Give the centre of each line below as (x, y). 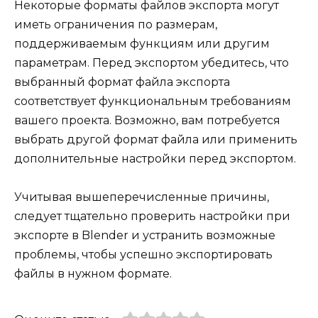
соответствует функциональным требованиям (153, 102)
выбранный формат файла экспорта (122, 82)
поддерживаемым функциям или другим (142, 44)
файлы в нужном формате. (93, 274)
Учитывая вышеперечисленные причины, (142, 197)
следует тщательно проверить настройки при (152, 216)
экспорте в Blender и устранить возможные (145, 236)
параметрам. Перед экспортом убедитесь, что (152, 63)
